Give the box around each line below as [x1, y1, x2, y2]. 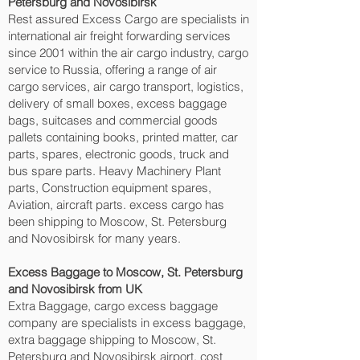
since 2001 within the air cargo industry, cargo [8, 45, 248, 60]
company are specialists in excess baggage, [8, 315, 246, 330]
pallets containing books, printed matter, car [8, 129, 238, 145]
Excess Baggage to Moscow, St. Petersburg [8, 264, 243, 280]
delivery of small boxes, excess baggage [8, 96, 227, 111]
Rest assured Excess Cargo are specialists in [8, 11, 249, 27]
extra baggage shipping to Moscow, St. [8, 332, 216, 347]
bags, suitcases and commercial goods [8, 112, 218, 128]
